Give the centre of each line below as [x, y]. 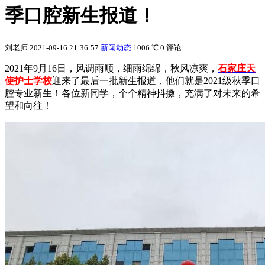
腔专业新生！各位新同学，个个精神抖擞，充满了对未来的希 [132, 93]
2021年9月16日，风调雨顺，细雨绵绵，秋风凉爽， [111, 68]
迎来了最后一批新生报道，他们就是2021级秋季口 [156, 80]
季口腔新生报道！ [80, 16]
